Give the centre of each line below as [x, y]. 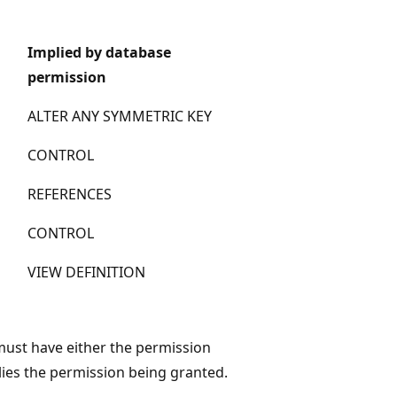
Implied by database [99, 52]
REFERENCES [70, 194]
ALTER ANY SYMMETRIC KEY [120, 116]
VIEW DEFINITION [86, 272]
